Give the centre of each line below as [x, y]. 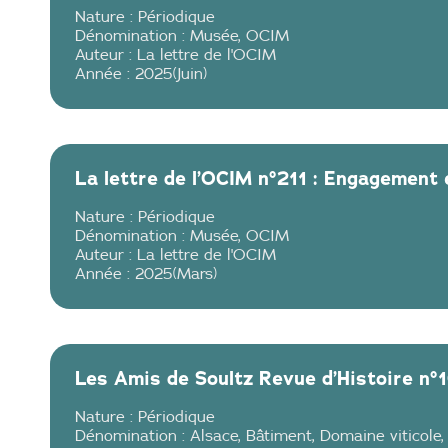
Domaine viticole [380, 435]
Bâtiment [279, 435]
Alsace [214, 435]
